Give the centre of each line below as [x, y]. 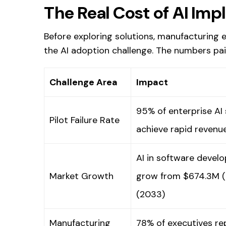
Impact [152, 82]
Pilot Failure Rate [84, 120]
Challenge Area [83, 82]
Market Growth [81, 176]
